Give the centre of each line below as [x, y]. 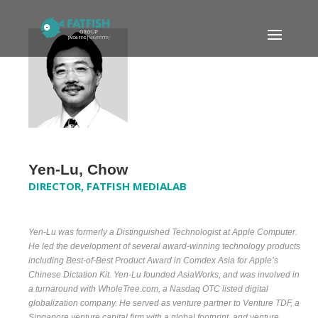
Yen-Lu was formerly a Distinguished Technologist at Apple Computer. [163, 232]
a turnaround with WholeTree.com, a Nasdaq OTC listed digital [148, 289]
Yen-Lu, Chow [78, 169]
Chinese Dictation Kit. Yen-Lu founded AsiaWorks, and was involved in [164, 275]
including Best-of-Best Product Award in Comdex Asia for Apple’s [153, 261]
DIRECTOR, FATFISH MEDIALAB [108, 186]
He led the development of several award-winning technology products [164, 246]
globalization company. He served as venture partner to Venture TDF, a [164, 303]
